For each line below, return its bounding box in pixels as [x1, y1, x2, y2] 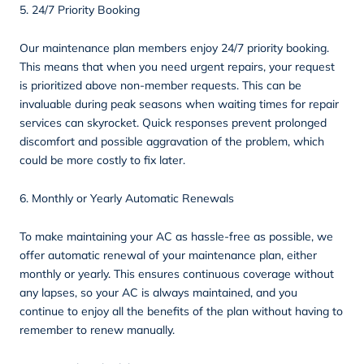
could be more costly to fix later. [19, 152, 185, 167]
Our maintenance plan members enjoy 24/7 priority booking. [19, 40, 329, 55]
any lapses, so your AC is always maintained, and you [19, 284, 297, 300]
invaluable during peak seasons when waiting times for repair [19, 96, 339, 111]
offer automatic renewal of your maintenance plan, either [19, 247, 317, 262]
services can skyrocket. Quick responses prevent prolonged [19, 115, 327, 130]
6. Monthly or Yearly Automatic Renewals [19, 190, 234, 206]
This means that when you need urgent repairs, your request [19, 58, 335, 74]
